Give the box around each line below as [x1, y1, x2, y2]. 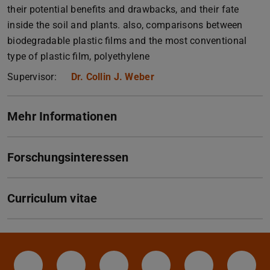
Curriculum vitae [7, 190, 98, 206]
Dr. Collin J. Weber [71, 71, 154, 83]
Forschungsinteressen [7, 149, 129, 165]
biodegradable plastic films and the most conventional [7, 34, 247, 46]
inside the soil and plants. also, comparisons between [7, 19, 243, 31]
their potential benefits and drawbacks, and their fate [7, 3, 239, 15]
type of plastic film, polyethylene [7, 50, 150, 62]
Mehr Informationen [7, 108, 117, 124]
